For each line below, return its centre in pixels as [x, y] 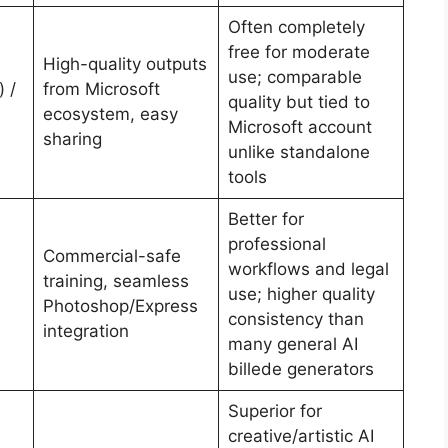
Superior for [274, 410]
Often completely [296, 26]
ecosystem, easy [110, 113]
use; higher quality [301, 293]
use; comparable [294, 76]
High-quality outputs [124, 63]
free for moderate [298, 51]
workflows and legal [308, 268]
